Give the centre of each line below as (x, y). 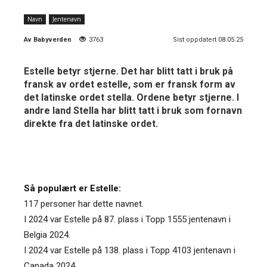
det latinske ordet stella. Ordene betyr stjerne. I (131, 97)
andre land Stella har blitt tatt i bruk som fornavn (133, 110)
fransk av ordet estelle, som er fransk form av (130, 84)
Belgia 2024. (47, 235)
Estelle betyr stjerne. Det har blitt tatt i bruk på (128, 71)
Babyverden (52, 39)
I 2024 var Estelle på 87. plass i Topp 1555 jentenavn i (127, 219)
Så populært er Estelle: (72, 188)
